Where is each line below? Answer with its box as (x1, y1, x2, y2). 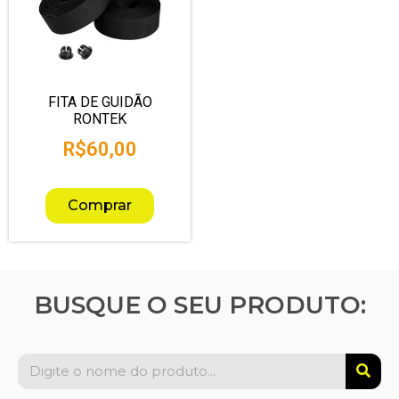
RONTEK (73, 110, 126, 127)
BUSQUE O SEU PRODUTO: (33, 289, 366, 320)
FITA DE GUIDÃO (47, 93, 152, 110)
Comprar (68, 196, 132, 214)
